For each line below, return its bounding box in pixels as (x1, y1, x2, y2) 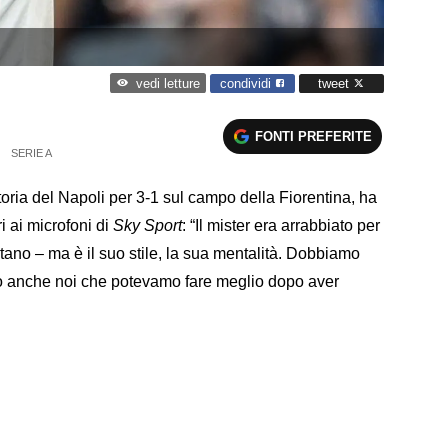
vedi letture (135, 76, 200, 92)
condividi (220, 75, 275, 91)
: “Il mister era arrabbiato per (182, 216, 380, 234)
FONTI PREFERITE (255, 128, 373, 144)
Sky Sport (109, 216, 182, 234)
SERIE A (10, 146, 52, 159)
